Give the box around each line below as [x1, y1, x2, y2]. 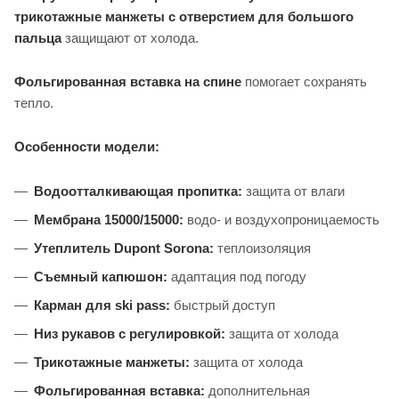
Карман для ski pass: [34, 297, 170, 313]
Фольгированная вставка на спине [14, 74, 241, 90]
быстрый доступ [170, 297, 275, 313]
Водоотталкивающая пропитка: [34, 183, 242, 199]
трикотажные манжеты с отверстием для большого [14, 9, 354, 25]
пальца [14, 30, 61, 46]
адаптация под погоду [167, 269, 306, 285]
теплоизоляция [214, 240, 311, 256]
